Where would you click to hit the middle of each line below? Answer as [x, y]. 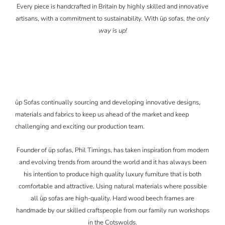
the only [198, 18]
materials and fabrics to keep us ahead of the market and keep [102, 115]
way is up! [113, 30]
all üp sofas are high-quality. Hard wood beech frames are [113, 198]
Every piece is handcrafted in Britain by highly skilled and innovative [113, 6]
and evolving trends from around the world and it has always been [113, 162]
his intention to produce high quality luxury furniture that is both [113, 174]
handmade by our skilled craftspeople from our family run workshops [113, 210]
